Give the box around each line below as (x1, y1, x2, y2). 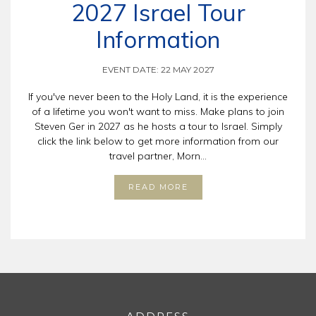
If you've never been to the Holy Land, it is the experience (28, 90, 288, 104)
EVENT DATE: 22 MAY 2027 (102, 64, 214, 75)
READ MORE (128, 182, 188, 193)
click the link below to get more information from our (37, 135, 279, 148)
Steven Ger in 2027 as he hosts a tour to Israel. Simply (34, 120, 282, 133)
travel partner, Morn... (109, 150, 207, 163)
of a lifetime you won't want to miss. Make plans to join (32, 105, 284, 119)
